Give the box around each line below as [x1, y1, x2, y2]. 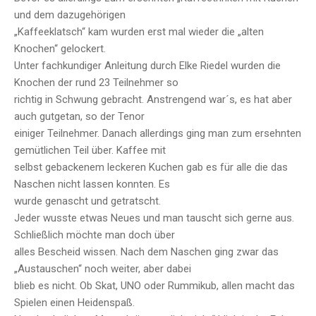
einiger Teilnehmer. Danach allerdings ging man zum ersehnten [14, 127, 301, 140]
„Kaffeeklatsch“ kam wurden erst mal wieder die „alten [14, 25, 264, 39]
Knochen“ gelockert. [14, 42, 106, 56]
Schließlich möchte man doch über [14, 229, 175, 242]
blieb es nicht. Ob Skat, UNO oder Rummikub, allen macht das [14, 279, 295, 293]
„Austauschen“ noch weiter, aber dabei [14, 262, 191, 276]
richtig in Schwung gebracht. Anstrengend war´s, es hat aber [14, 93, 292, 107]
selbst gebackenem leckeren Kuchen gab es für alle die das [14, 161, 288, 174]
